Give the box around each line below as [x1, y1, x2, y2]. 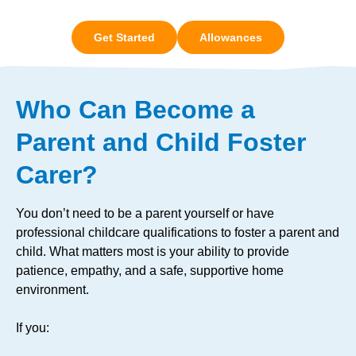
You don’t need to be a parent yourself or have [16, 207, 274, 221]
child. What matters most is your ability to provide [16, 245, 289, 259]
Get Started [94, 30, 155, 44]
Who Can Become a [16, 95, 255, 125]
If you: [16, 321, 49, 335]
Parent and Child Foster [16, 128, 306, 157]
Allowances [199, 30, 262, 44]
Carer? [16, 161, 98, 190]
